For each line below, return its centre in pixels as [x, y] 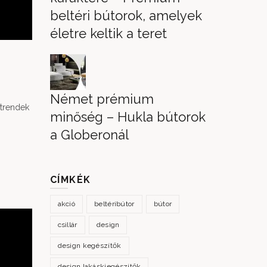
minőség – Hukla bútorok [128, 117]
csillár [67, 225]
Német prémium [102, 99]
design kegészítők [89, 246]
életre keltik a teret [108, 33]
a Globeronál [89, 135]
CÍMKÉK [70, 180]
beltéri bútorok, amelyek [126, 15]
